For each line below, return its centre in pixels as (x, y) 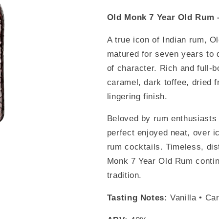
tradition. (124, 175)
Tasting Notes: (137, 198)
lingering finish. (137, 96)
